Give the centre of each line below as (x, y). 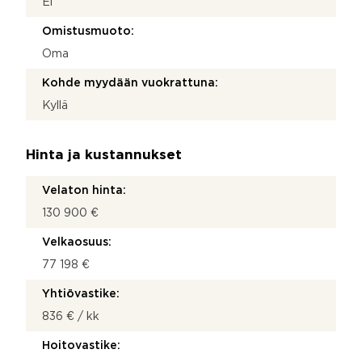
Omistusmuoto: (88, 31)
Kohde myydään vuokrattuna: (130, 83)
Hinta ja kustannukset (104, 155)
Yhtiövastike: (81, 294)
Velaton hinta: (84, 190)
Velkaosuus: (77, 242)
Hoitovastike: (81, 345)
